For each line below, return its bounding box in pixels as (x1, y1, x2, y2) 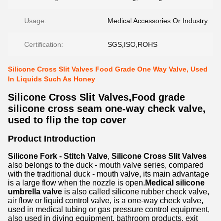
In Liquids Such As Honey (8, 75, 95, 83)
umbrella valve (8, 187, 62, 196)
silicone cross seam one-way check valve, (8, 103, 206, 114)
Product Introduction (8, 134, 96, 144)
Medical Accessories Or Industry (108, 17, 208, 25)
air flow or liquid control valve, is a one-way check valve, (8, 196, 203, 205)
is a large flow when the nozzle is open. (8, 179, 145, 187)
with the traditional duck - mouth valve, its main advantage (8, 170, 209, 178)
